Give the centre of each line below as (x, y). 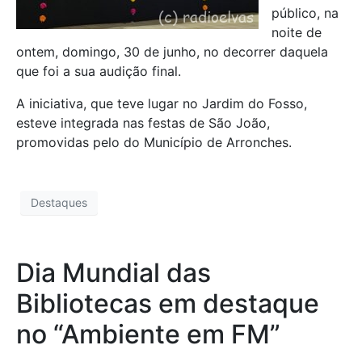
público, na (305, 13)
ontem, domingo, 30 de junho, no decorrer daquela (172, 51)
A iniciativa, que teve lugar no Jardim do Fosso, (162, 103)
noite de (297, 32)
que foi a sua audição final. (99, 71)
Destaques (59, 203)
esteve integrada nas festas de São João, (143, 122)
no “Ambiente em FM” (148, 334)
